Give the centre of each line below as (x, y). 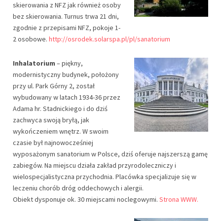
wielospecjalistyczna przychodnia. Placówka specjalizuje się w (105, 176)
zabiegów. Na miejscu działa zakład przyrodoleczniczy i (94, 165)
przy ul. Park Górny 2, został (54, 86)
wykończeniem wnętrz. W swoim (61, 131)
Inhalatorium (34, 63)
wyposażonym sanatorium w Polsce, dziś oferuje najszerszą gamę (110, 154)
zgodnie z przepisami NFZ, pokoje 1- (67, 28)
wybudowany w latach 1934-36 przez (67, 97)
